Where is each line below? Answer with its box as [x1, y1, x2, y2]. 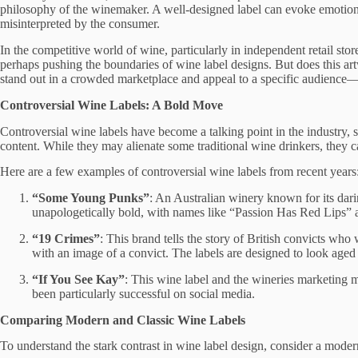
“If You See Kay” [32, 272, 125, 286]
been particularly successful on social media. [32, 286, 255, 300]
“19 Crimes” [32, 231, 100, 245]
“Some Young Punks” [32, 191, 149, 205]
